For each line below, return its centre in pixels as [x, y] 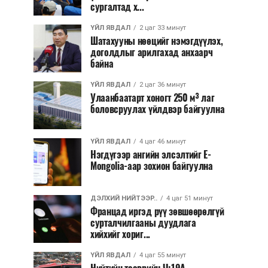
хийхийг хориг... [120, 234]
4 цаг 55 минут [163, 255]
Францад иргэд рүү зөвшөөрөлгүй [157, 211]
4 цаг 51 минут [190, 198]
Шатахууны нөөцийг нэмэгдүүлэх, [157, 41]
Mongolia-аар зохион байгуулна [152, 166]
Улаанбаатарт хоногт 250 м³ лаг [153, 98]
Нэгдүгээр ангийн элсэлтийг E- [151, 155]
